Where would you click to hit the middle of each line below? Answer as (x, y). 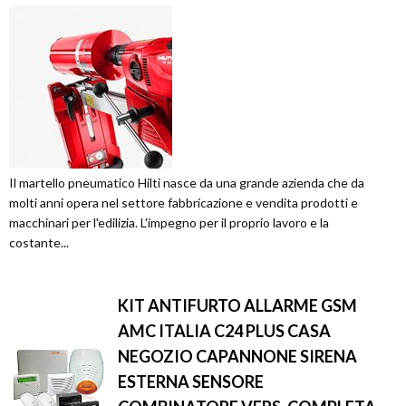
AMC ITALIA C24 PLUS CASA (224, 331)
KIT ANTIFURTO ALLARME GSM (237, 306)
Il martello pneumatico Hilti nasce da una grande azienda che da (187, 183)
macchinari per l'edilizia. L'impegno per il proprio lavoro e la (169, 223)
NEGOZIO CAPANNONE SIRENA (237, 357)
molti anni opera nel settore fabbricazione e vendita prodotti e (184, 203)
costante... (39, 243)
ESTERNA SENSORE (191, 382)
